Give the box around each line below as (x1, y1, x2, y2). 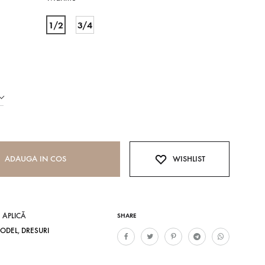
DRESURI (21, 226, 49, 235)
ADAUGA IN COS (4, 154, 66, 164)
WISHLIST (173, 154, 205, 164)
